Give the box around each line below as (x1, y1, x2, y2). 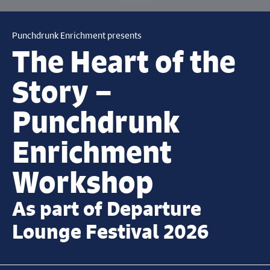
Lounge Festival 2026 (12, 219, 209, 245)
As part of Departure (12, 196, 201, 222)
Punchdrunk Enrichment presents (12, 29, 142, 42)
